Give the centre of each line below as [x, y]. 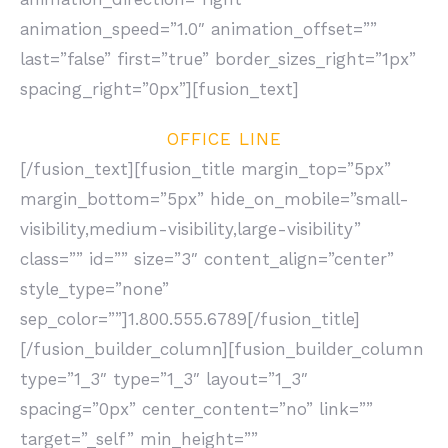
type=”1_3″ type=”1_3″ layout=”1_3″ [164, 379]
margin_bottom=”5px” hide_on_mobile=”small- [214, 199]
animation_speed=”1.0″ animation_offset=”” [198, 29]
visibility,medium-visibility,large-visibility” [190, 229]
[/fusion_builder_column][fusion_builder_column [222, 349]
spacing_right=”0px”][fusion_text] [159, 89]
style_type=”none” [94, 289]
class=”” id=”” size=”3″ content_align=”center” [207, 259]
